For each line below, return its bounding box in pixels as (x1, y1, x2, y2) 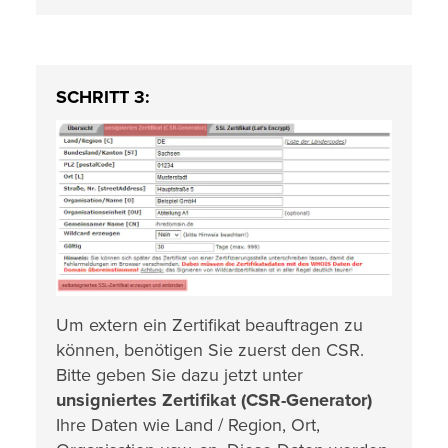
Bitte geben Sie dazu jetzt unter (56, 363, 303, 386)
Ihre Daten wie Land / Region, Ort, (56, 413, 320, 436)
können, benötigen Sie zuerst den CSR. (56, 338, 364, 361)
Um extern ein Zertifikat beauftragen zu (56, 313, 363, 336)
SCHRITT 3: (56, 85, 150, 108)
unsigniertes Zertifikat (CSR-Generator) (56, 388, 372, 411)
